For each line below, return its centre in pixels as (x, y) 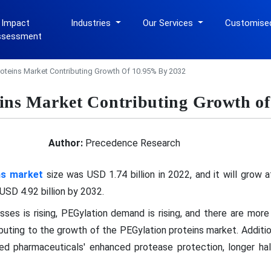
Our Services (169, 23)
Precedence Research (131, 143)
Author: (65, 143)
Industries (92, 23)
